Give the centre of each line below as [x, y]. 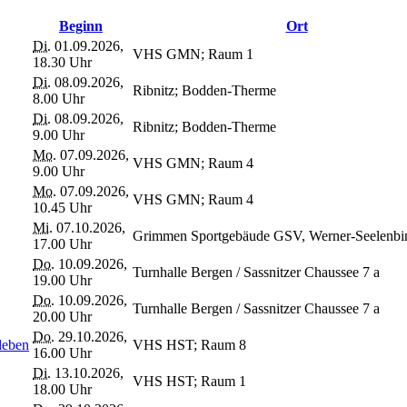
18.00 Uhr [62, 389]
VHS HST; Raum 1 [189, 381]
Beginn [81, 25]
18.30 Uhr [62, 62]
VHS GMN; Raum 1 [193, 54]
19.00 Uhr [62, 280]
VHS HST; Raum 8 [189, 344]
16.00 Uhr [62, 352]
